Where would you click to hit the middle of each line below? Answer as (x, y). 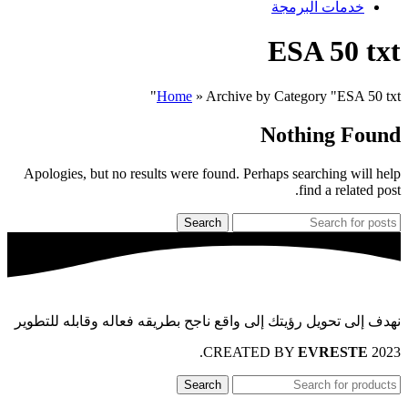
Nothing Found (331, 134)
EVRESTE (333, 352)
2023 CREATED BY (386, 352)
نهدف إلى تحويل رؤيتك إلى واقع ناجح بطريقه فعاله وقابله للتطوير (208, 321)
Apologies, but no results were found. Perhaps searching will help (212, 173)
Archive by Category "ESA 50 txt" (303, 96)
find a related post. (350, 189)
